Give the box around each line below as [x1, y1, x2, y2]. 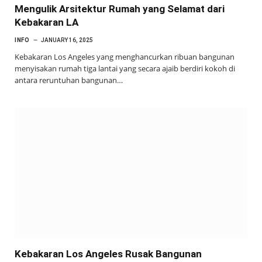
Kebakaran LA [15, 16, 78, 28]
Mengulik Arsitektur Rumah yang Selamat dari [15, 2, 225, 15]
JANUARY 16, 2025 [41, 36, 93, 43]
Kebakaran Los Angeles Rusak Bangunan [15, 247, 202, 260]
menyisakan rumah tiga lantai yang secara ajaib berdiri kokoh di [15, 63, 235, 74]
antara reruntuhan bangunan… [15, 74, 123, 85]
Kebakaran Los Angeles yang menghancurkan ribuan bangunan [15, 51, 235, 62]
